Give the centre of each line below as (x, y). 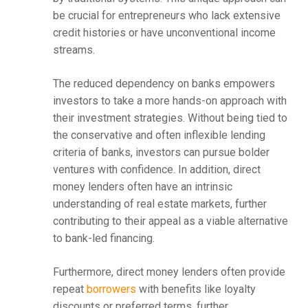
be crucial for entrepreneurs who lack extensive (166, 16)
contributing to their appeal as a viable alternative (170, 221)
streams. (74, 50)
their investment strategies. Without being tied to (170, 118)
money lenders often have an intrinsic (142, 187)
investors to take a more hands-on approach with (169, 101)
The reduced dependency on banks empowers (164, 84)
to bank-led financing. (103, 239)
